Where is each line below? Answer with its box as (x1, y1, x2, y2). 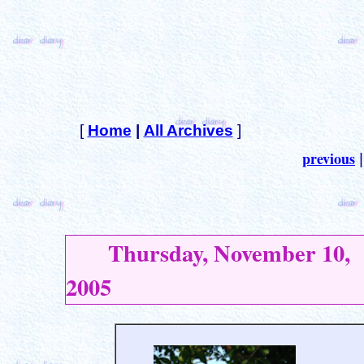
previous (302, 148, 355, 169)
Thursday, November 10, (66, 235, 350, 270)
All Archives (143, 122, 233, 139)
